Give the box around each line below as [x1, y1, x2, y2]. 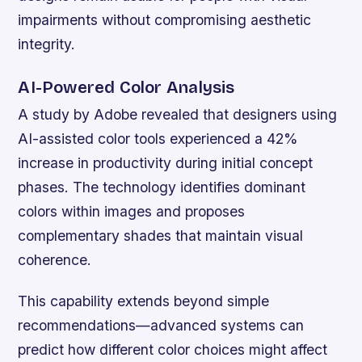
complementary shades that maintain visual [18, 227, 304, 245]
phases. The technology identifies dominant [18, 179, 306, 196]
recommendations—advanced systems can [18, 317, 305, 335]
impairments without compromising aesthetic [18, 11, 312, 29]
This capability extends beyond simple [18, 293, 270, 310]
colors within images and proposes [18, 203, 246, 221]
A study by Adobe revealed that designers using [18, 106, 338, 124]
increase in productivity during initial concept [18, 154, 314, 172]
